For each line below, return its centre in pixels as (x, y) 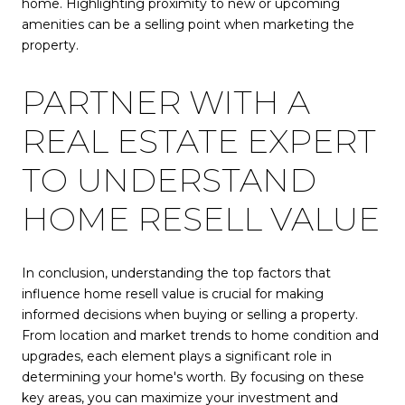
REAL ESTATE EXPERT (199, 141)
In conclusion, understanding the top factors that (176, 273)
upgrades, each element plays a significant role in (177, 357)
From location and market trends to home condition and (200, 336)
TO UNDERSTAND (169, 180)
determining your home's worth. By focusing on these (193, 377)
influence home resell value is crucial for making (173, 294)
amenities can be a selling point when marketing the (188, 25)
